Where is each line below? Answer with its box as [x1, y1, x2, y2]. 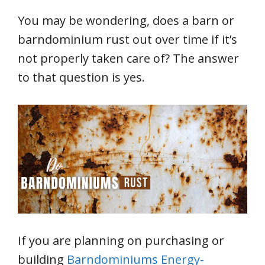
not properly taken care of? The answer [18, 50, 239, 66]
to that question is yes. [18, 69, 145, 85]
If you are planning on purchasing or [18, 232, 224, 248]
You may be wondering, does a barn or [18, 12, 234, 28]
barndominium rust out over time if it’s [18, 31, 237, 47]
